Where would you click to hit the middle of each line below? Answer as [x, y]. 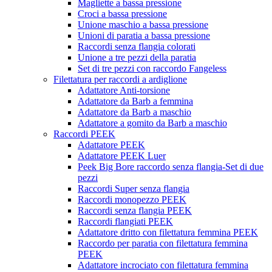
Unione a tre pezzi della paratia [137, 58]
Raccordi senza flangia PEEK [135, 211]
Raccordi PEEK [84, 134]
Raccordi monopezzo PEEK [132, 200]
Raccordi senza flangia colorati [137, 47]
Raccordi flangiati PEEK [125, 222]
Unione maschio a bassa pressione [143, 25]
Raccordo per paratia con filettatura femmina [163, 243]
